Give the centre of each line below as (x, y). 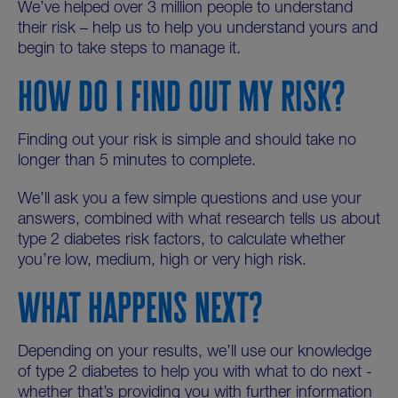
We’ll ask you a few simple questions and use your (190, 200)
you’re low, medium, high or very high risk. (162, 261)
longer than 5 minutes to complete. (137, 162)
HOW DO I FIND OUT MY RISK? (182, 96)
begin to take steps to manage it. (131, 50)
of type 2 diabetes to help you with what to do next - (195, 373)
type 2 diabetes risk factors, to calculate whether (182, 241)
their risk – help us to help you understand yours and (198, 29)
